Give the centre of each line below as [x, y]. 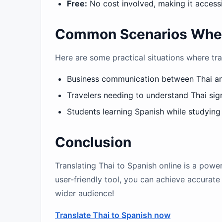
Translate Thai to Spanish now [113, 215]
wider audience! [84, 193]
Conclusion [93, 142]
